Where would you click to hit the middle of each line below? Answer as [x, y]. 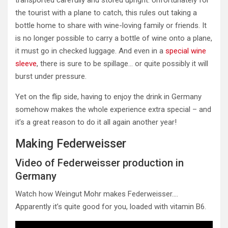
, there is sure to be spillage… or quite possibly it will [122, 64]
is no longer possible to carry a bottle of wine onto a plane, [114, 38]
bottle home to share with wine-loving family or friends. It [111, 26]
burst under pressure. [51, 77]
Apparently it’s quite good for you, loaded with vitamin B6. [111, 207]
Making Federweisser [71, 144]
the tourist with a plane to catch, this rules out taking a [106, 13]
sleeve [26, 64]
